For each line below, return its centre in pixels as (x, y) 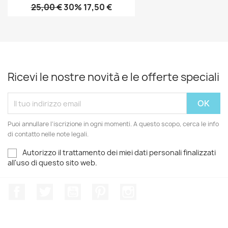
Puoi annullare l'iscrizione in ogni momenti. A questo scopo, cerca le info (113, 124)
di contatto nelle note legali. (48, 134)
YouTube (98, 189)
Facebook (44, 189)
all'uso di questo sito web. (52, 163)
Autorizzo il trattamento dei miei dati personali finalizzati (119, 152)
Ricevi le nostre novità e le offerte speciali (113, 77)
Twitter (67, 189)
